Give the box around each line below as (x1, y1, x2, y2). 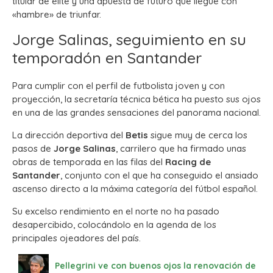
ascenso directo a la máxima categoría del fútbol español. (12, 182, 258, 194)
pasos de (12, 142, 54, 154)
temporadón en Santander (12, 48, 202, 67)
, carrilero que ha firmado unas (116, 142, 246, 154)
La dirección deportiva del (12, 129, 126, 141)
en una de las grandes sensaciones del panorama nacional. (12, 106, 261, 118)
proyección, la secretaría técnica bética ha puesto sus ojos (12, 93, 261, 105)
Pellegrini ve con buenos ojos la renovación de (55, 260, 256, 271)
